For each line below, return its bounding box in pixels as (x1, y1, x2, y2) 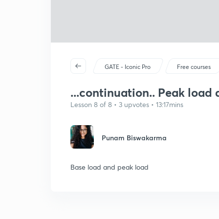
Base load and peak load (70, 162, 149, 172)
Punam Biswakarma (102, 133, 167, 142)
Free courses (177, 63, 211, 70)
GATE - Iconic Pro (105, 63, 151, 70)
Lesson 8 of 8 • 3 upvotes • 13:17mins (70, 100, 183, 109)
